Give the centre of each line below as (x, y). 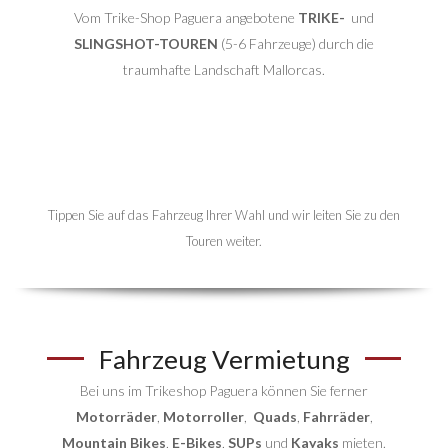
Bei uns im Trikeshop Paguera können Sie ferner (224, 390)
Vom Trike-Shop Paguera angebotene (186, 18)
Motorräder (116, 416)
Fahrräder (336, 416)
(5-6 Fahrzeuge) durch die (296, 44)
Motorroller (203, 416)
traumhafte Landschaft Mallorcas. (224, 70)
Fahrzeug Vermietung (224, 358)
